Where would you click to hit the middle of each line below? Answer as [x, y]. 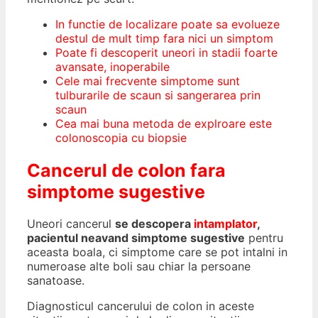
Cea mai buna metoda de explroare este [164, 123]
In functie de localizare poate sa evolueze [168, 24]
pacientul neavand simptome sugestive [136, 238]
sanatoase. [56, 281]
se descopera [154, 224]
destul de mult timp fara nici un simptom [164, 38]
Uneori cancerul [71, 224]
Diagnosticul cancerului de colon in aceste [141, 306]
